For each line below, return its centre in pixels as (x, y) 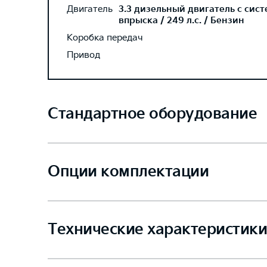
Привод (83, 55)
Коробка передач (105, 38)
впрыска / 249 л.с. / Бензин (181, 21)
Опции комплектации (128, 172)
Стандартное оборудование (152, 114)
